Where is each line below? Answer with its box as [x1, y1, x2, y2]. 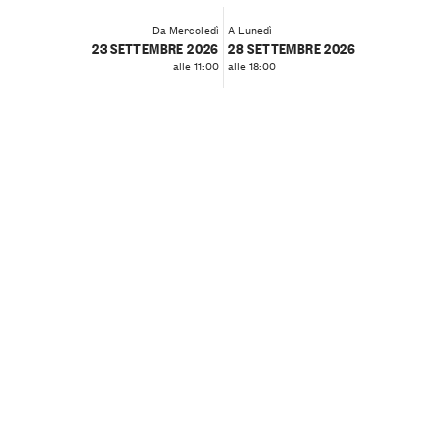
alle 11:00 [172, 56, 219, 75]
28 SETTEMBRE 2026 [228, 36, 356, 58]
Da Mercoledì [151, 20, 219, 39]
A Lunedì [228, 20, 273, 39]
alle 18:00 [228, 56, 277, 75]
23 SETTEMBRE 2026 [92, 36, 219, 58]
